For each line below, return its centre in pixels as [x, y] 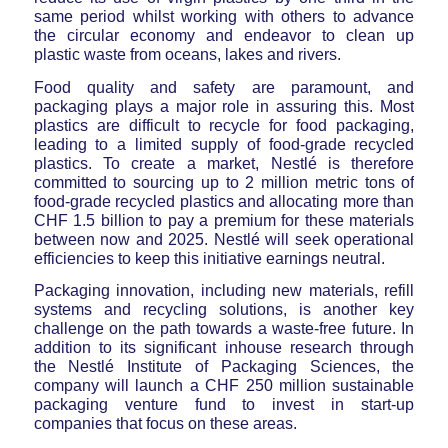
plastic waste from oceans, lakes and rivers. [187, 54]
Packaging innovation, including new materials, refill [224, 291]
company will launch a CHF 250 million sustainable [224, 386]
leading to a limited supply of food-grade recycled [224, 144]
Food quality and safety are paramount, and [224, 87]
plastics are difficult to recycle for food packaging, [224, 125]
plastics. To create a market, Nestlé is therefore [224, 163]
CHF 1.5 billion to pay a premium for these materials [224, 220]
